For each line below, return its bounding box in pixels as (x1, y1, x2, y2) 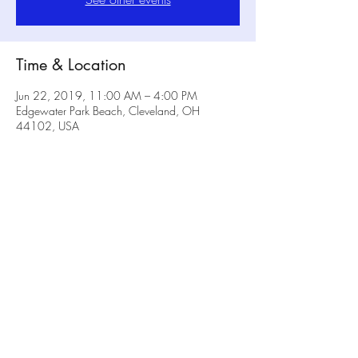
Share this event (16, 204, 125, 225)
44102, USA (16, 118, 79, 133)
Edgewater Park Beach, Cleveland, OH (16, 103, 200, 118)
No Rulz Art (87, 307, 169, 328)
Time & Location (16, 54, 126, 75)
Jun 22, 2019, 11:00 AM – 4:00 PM (16, 88, 197, 103)
